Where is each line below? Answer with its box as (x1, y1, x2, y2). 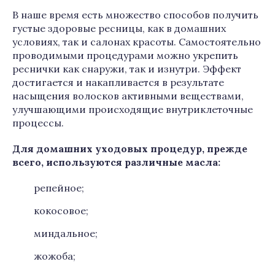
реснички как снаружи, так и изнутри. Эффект (12, 63, 241, 75)
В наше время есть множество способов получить (12, 9, 258, 21)
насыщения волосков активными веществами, (12, 90, 244, 102)
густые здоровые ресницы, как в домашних (12, 22, 226, 34)
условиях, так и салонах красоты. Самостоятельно (12, 36, 261, 48)
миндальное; (34, 227, 98, 239)
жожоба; (34, 250, 76, 262)
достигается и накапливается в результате (12, 76, 224, 88)
